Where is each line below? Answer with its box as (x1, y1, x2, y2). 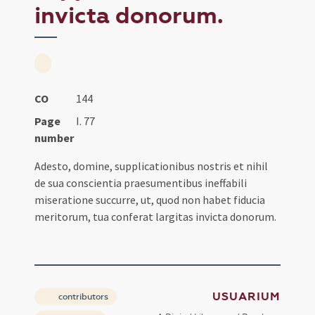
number (34, 131, 75, 146)
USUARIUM (212, 290, 281, 304)
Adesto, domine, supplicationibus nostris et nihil (34, 159, 269, 174)
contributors (56, 292, 109, 302)
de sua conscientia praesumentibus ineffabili (34, 176, 247, 191)
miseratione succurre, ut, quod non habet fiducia (34, 193, 266, 207)
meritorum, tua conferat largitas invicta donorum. (34, 210, 277, 224)
